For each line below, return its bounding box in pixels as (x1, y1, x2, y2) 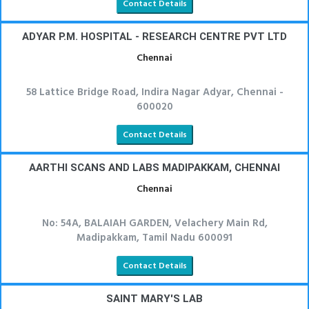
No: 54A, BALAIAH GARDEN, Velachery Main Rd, (41, 215, 268, 232)
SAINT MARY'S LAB (106, 292, 203, 305)
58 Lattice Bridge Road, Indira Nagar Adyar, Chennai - (26, 84, 283, 101)
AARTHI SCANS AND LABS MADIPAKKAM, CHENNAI (29, 161, 280, 174)
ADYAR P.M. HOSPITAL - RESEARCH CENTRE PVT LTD (22, 30, 287, 43)
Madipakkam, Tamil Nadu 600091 (77, 230, 232, 246)
